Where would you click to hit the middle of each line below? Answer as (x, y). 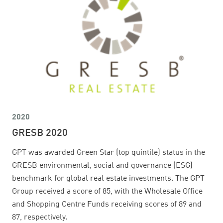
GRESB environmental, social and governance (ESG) (102, 166)
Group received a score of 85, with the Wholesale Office (107, 191)
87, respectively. (40, 217)
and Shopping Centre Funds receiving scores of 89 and (107, 204)
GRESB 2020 (40, 133)
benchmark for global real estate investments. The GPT (108, 178)
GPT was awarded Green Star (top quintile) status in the (109, 153)
